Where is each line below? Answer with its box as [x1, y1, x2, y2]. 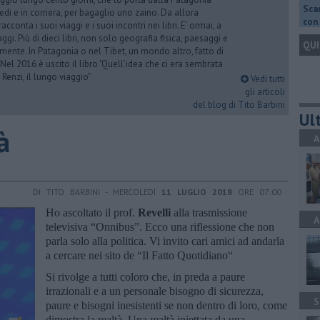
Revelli [138, 206, 171, 219]
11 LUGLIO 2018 [161, 186, 232, 197]
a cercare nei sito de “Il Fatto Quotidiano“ [46, 249, 236, 261]
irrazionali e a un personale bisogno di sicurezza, [46, 284, 264, 297]
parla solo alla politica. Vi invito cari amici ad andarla [46, 234, 284, 247]
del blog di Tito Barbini [193, 99, 285, 111]
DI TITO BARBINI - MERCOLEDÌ [33, 186, 161, 197]
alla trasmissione [171, 206, 247, 219]
